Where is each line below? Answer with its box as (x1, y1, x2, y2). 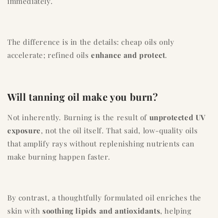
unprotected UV (149, 112, 206, 123)
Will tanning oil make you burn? (7, 90, 158, 103)
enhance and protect (91, 50, 165, 60)
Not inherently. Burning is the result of (7, 112, 149, 123)
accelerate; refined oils (7, 50, 91, 60)
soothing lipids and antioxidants (42, 206, 161, 216)
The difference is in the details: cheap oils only (7, 36, 175, 47)
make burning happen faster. (7, 152, 110, 162)
